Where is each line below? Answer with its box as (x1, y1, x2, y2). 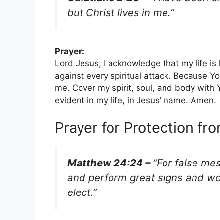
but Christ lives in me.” (67, 6, 174, 19)
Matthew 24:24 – (67, 156, 153, 169)
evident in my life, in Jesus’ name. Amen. (55, 95, 216, 106)
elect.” (67, 186, 97, 198)
